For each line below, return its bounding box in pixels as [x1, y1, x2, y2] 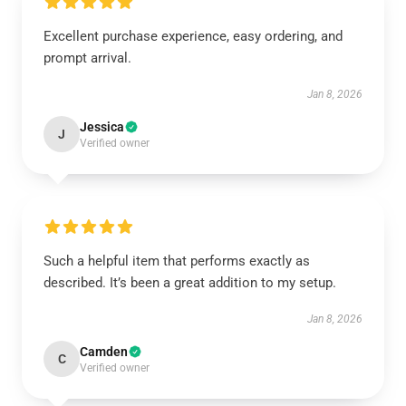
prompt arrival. [43, 50, 131, 66]
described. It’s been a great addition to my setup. [43, 275, 340, 291]
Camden [80, 344, 128, 359]
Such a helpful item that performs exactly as [43, 253, 310, 269]
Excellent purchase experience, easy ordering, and [43, 28, 343, 44]
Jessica [80, 120, 124, 134]
